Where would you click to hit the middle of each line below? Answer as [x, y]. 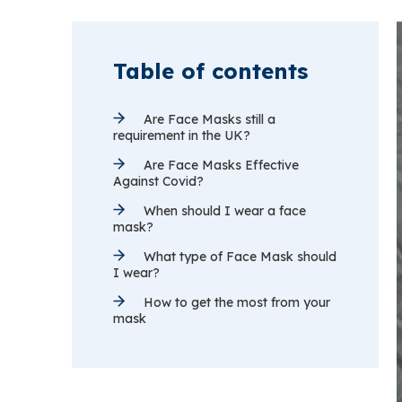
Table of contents [210, 71]
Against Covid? [158, 181]
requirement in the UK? [182, 135]
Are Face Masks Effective [219, 165]
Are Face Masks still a [208, 119]
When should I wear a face [223, 211]
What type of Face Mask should [238, 257]
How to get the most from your [235, 302]
